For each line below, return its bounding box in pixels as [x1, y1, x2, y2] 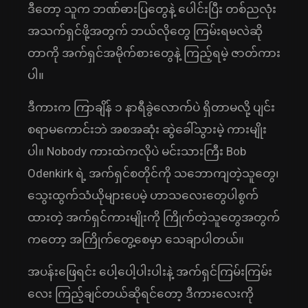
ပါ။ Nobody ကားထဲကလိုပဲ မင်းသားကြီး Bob [27, 144, 246, 159]
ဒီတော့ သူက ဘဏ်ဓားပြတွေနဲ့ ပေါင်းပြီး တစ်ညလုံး [27, 2, 276, 16]
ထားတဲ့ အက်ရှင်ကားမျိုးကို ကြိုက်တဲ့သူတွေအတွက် [27, 210, 280, 225]
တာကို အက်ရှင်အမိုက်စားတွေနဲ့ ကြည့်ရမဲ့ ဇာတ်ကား [27, 46, 280, 60]
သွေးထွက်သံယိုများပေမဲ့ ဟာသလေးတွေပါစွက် [27, 188, 258, 203]
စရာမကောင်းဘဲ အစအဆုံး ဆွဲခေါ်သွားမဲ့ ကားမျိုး [27, 122, 267, 137]
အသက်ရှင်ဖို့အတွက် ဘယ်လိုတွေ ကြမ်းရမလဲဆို [27, 24, 263, 38]
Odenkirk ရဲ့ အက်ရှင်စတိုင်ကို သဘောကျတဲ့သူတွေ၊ [27, 166, 279, 181]
